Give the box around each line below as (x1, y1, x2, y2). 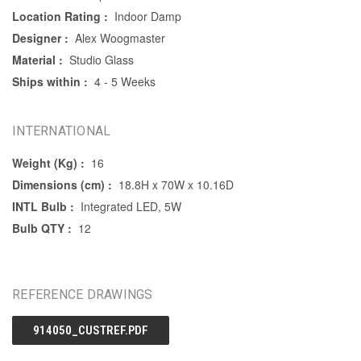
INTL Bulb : (12, 198, 74, 215)
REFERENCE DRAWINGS (12, 287, 153, 303)
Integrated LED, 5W (80, 198, 181, 215)
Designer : (12, 30, 68, 47)
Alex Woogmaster (74, 30, 165, 47)
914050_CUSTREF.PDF (33, 323, 148, 338)
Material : (12, 52, 63, 68)
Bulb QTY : (12, 220, 72, 237)
